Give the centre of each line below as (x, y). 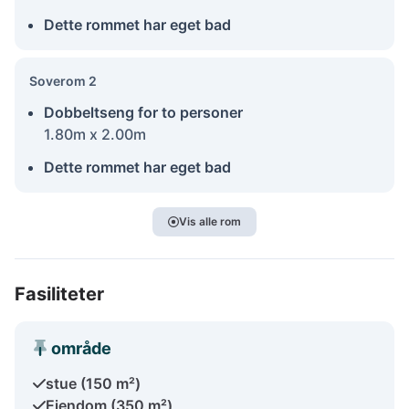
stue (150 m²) (93, 383)
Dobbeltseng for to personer (143, 112)
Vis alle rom (210, 221)
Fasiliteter (59, 294)
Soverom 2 (63, 80)
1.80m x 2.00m (95, 134)
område (81, 348)
